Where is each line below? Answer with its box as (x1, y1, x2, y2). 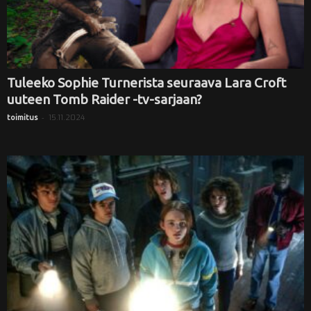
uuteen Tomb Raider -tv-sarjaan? (7, 91, 202, 107)
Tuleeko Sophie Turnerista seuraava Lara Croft (7, 74, 286, 90)
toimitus (7, 112, 37, 121)
